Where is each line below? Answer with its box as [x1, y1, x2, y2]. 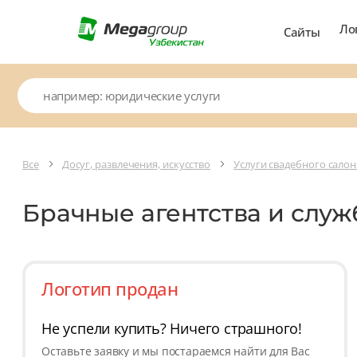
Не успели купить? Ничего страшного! [41, 318, 302, 338]
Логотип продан [41, 276, 178, 300]
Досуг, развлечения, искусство [61, 156, 211, 171]
